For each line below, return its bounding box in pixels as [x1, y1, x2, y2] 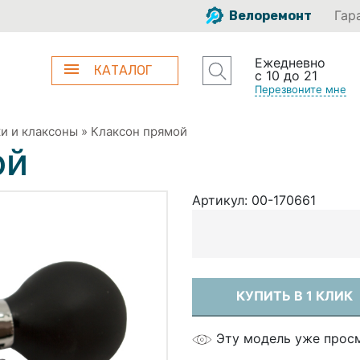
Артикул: [192, 191, 252, 208]
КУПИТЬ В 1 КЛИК [236, 287, 353, 304]
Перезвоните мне [254, 83, 346, 96]
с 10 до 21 [254, 67, 317, 84]
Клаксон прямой [91, 123, 187, 139]
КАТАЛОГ [94, 63, 153, 78]
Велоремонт [227, 8, 312, 23]
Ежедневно [254, 55, 325, 71]
